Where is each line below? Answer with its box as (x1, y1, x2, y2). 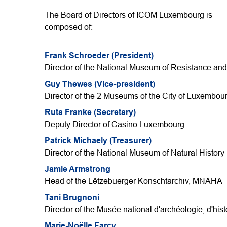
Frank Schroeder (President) (45, 51, 154, 60)
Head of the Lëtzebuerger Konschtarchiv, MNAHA (45, 177, 222, 186)
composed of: (45, 23, 93, 32)
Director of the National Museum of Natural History (45, 148, 224, 158)
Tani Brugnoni (45, 193, 99, 202)
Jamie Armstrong (45, 165, 110, 174)
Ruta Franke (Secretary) (45, 108, 136, 117)
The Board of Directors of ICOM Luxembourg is (45, 11, 212, 20)
